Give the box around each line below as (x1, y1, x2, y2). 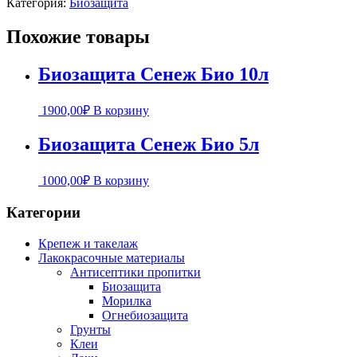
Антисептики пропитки (70, 265, 201, 279)
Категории (6, 204, 80, 222)
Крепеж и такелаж (38, 236, 138, 250)
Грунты (70, 322, 111, 336)
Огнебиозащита (102, 308, 188, 322)
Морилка (102, 293, 151, 308)
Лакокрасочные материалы (38, 250, 185, 265)
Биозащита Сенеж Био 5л (38, 134, 259, 155)
